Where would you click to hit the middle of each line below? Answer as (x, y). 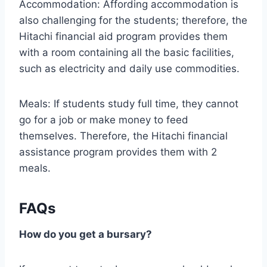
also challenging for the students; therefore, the (133, 20)
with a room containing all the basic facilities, (127, 52)
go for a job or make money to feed (104, 119)
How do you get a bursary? (86, 234)
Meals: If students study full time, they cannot (129, 103)
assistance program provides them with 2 (118, 152)
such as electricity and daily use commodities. (129, 68)
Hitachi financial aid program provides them (123, 36)
